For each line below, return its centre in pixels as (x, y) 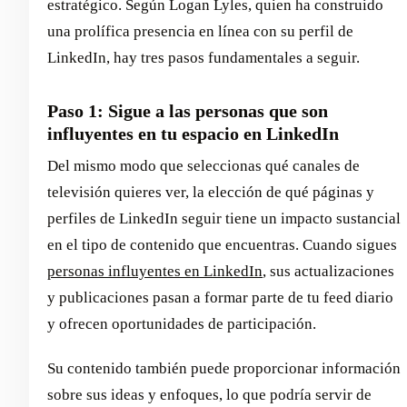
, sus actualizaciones (328, 272)
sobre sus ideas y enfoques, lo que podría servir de (209, 395)
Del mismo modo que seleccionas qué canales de (203, 166)
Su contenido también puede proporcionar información (224, 369)
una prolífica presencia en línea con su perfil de (200, 32)
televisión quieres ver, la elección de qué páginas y (211, 193)
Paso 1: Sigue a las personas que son (188, 111)
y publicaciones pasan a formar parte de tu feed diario (220, 298)
